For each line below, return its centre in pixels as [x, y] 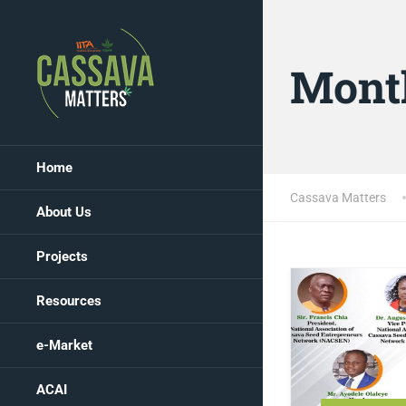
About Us [64, 212]
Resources [69, 301]
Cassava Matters [338, 198]
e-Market [64, 345]
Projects [62, 256]
